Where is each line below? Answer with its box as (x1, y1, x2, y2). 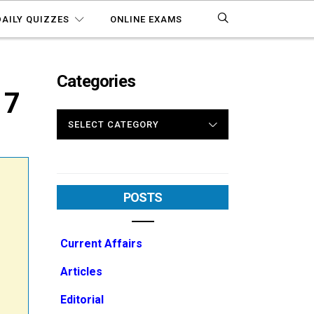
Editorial (60, 293, 104, 306)
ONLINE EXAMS (110, 14, 183, 25)
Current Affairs (60, 237, 142, 250)
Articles (60, 265, 102, 278)
